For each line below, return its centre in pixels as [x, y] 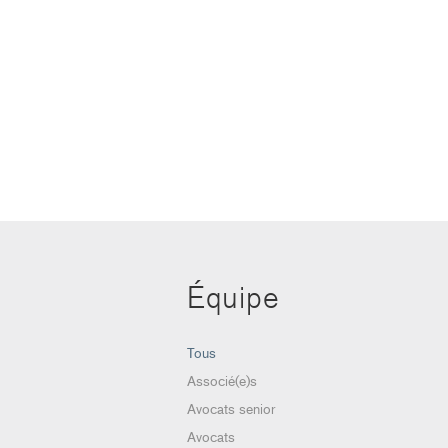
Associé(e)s [222, 380]
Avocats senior [231, 408]
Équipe [233, 297]
